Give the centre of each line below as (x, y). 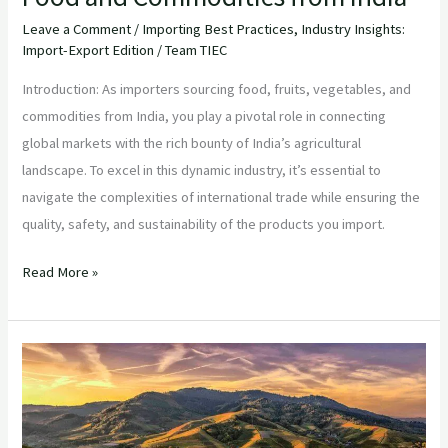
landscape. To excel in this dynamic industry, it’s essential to (202, 169)
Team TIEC (196, 50)
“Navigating (57, 354)
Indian (39, 408)
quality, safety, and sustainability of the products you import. (204, 223)
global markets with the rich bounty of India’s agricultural (192, 142)
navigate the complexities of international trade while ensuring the (221, 196)
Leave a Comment (77, 29)
